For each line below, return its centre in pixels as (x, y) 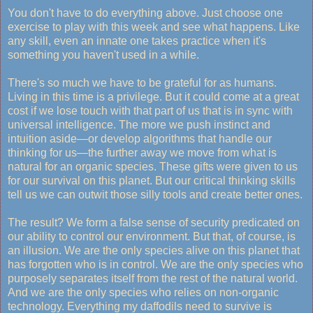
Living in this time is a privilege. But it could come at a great (153, 97)
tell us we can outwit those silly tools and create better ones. (156, 195)
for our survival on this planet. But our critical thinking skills (152, 181)
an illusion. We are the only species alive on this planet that (154, 251)
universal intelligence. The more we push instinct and (139, 125)
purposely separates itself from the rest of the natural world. (153, 279)
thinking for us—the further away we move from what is (142, 153)
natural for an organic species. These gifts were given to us (153, 167)
